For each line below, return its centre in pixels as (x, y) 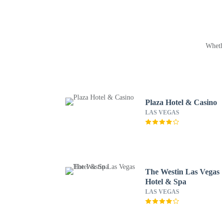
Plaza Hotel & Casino (181, 102)
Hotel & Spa (166, 182)
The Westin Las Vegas (183, 172)
